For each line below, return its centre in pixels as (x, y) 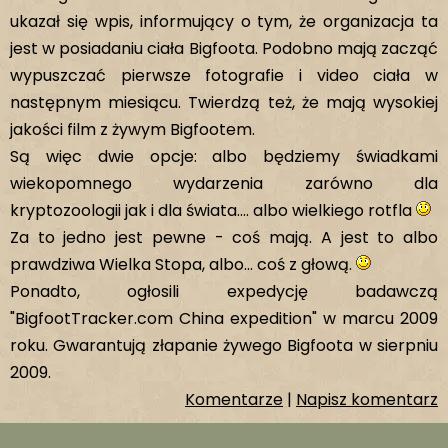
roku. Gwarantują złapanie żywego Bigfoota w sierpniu (224, 345)
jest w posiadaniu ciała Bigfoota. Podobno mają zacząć (224, 48)
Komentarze (234, 399)
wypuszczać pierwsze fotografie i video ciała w (224, 75)
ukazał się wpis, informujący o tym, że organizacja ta (224, 21)
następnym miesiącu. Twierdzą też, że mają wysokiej (224, 102)
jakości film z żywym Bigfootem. (132, 129)
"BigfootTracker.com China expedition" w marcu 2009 (224, 318)
